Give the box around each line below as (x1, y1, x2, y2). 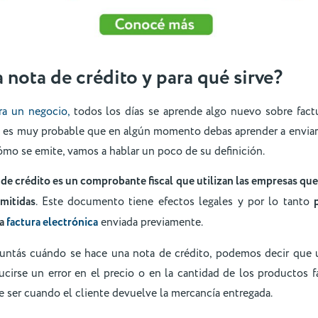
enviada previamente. (98, 214, 203, 231)
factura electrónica (6, 214, 98, 231)
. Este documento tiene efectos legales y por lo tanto (35, 194, 314, 210)
